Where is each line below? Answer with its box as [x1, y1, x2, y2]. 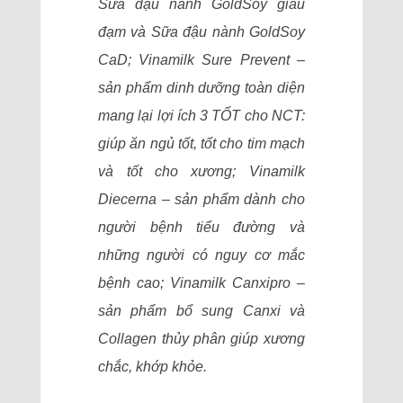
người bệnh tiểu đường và [98, 219, 305, 235]
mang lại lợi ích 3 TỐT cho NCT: [98, 108, 305, 123]
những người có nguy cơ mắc [98, 247, 305, 263]
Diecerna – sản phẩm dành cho [98, 192, 305, 207]
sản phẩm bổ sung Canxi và [98, 303, 305, 318]
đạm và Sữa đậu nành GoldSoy [98, 24, 305, 40]
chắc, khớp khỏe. [98, 359, 208, 374]
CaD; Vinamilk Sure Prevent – [98, 52, 305, 67]
